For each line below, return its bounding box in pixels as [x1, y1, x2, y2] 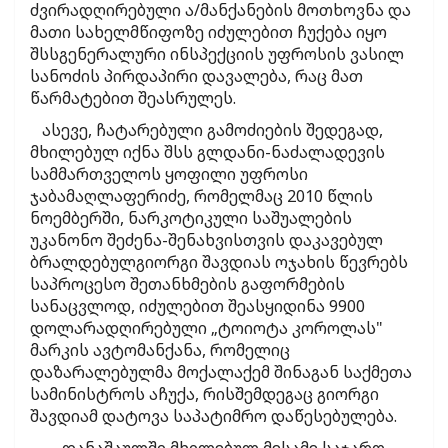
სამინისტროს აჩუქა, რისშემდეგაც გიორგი [30, 383, 379, 406]
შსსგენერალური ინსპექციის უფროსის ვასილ [30, 43, 404, 66]
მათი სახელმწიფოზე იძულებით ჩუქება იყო [30, 21, 387, 44]
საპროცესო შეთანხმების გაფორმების [30, 273, 345, 296]
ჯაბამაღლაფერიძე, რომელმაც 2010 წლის [30, 185, 373, 208]
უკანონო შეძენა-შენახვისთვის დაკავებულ [30, 229, 383, 252]
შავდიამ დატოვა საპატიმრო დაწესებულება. [30, 405, 397, 428]
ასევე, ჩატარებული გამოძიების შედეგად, [30, 119, 383, 142]
